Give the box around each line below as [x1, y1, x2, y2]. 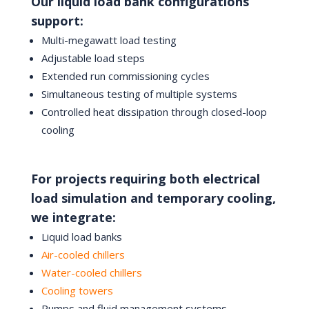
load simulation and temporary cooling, [30, 189, 276, 206]
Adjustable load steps [41, 50, 145, 65]
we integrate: [30, 208, 116, 226]
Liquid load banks [41, 229, 122, 243]
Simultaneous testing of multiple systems [41, 86, 237, 101]
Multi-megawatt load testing [41, 32, 177, 47]
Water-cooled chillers [41, 265, 142, 279]
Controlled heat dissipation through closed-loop [41, 104, 267, 119]
